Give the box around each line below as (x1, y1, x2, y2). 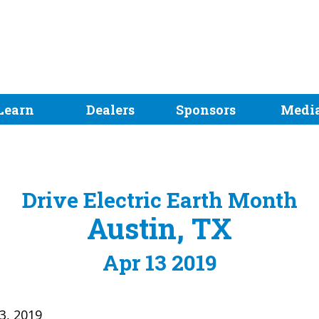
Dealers (86, 101, 135, 119)
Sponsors (176, 101, 236, 119)
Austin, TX (87, 209, 232, 247)
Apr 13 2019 (102, 248, 217, 276)
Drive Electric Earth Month (21, 185, 298, 214)
